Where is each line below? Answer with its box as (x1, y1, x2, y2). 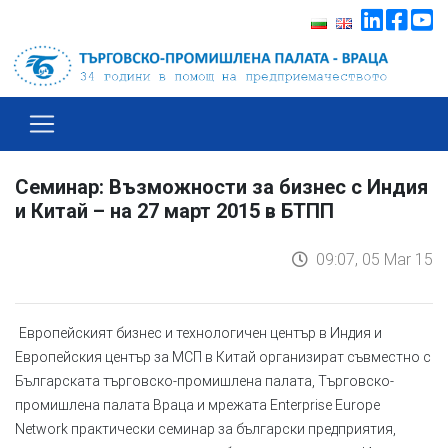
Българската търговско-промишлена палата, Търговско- (15, 371, 394, 390)
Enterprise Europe (270, 395, 380, 414)
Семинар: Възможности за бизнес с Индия (15, 174, 428, 199)
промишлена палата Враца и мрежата (15, 395, 270, 414)
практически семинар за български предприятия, (71, 419, 396, 438)
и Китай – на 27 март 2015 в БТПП (15, 198, 334, 223)
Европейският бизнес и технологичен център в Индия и (19, 323, 382, 342)
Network (15, 419, 71, 438)
